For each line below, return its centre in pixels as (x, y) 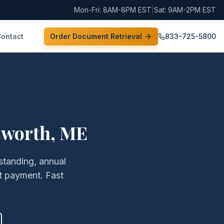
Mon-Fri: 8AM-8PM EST (113, 10)
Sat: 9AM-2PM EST (185, 10)
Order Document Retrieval (96, 36)
